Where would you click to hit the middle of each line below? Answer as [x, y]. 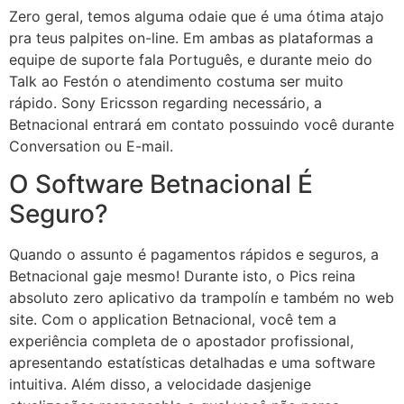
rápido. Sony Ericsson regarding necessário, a [165, 102]
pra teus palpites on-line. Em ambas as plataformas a [191, 37]
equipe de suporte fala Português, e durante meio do [191, 59]
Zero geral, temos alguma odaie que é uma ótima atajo [197, 16]
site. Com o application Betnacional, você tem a [173, 319]
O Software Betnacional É [161, 184]
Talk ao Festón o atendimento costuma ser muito [176, 81]
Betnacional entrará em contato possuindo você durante [202, 124]
